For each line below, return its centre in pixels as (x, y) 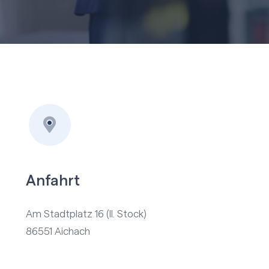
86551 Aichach (58, 232)
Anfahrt (53, 181)
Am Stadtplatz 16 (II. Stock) (86, 214)
